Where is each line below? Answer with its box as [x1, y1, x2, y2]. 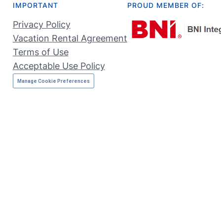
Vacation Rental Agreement [12, 33, 127, 43]
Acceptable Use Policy [12, 60, 105, 71]
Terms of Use [12, 46, 69, 57]
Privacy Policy [12, 19, 71, 30]
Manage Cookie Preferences [17, 78, 90, 84]
